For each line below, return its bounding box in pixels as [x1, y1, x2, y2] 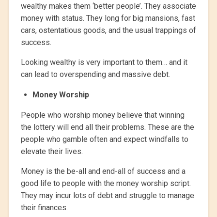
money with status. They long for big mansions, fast [20, 14, 195, 23]
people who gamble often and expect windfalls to [20, 135, 188, 144]
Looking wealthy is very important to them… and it [20, 58, 187, 67]
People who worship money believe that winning [20, 110, 185, 120]
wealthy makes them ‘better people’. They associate [20, 1, 196, 11]
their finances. [20, 203, 68, 213]
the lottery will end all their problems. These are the [20, 123, 194, 132]
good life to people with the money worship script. [20, 179, 191, 188]
